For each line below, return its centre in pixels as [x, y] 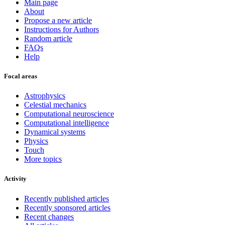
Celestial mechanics [55, 105]
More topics [43, 159]
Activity [15, 179]
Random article [48, 38]
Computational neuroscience [69, 114]
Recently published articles [67, 198]
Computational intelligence [67, 123]
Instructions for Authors [62, 29]
